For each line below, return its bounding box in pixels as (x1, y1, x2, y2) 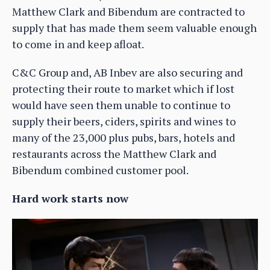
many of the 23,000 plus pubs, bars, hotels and (12, 130, 235, 145)
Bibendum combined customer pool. (12, 162, 189, 177)
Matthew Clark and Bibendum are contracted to (12, 4, 245, 19)
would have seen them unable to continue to (12, 97, 230, 112)
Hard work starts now (12, 190, 128, 206)
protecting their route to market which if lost (12, 81, 234, 96)
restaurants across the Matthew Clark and (12, 146, 216, 161)
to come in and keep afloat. (12, 36, 144, 51)
